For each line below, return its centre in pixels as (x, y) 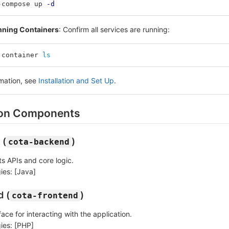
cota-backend (39, 142)
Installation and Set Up (76, 81)
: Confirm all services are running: (114, 30)
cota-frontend (45, 195)
